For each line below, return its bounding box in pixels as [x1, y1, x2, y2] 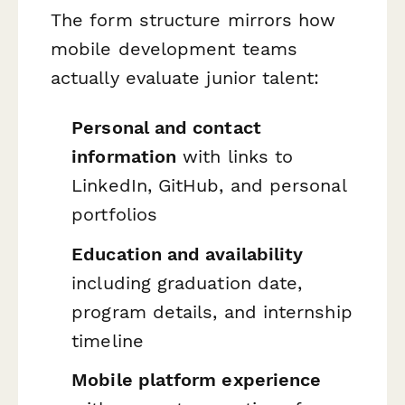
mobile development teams [51, 37, 297, 60]
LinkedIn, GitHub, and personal [71, 174, 346, 196]
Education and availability [71, 242, 304, 265]
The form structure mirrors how [51, 8, 336, 31]
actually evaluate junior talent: [51, 66, 320, 89]
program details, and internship [71, 300, 353, 323]
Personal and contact [71, 116, 261, 138]
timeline [71, 329, 144, 352]
